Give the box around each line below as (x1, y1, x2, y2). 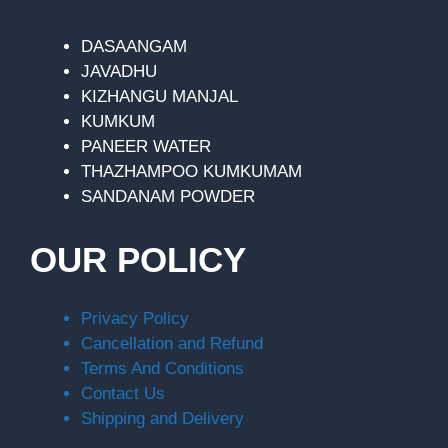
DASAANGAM (81, 36, 187, 56)
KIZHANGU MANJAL (81, 86, 238, 106)
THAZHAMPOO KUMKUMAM (81, 161, 302, 181)
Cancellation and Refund (81, 334, 263, 353)
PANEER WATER (81, 136, 211, 156)
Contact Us (81, 384, 165, 403)
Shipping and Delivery (81, 409, 244, 428)
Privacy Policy (81, 309, 189, 328)
